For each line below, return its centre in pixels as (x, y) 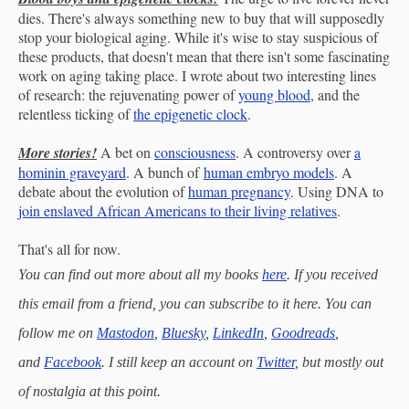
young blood (274, 94)
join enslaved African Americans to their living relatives (178, 210)
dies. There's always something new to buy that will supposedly (201, 17)
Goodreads (303, 332)
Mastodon (126, 332)
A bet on (126, 152)
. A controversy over (295, 152)
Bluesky (184, 332)
